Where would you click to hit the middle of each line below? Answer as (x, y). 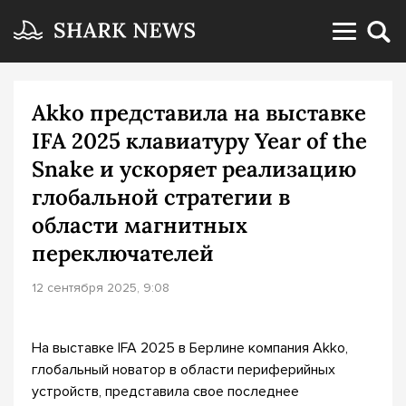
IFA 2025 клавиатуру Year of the (199, 141)
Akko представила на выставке (199, 113)
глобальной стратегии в (161, 197)
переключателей (123, 253)
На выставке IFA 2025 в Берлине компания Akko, (190, 348)
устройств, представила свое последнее (165, 391)
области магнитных (140, 225)
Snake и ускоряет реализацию (194, 169)
